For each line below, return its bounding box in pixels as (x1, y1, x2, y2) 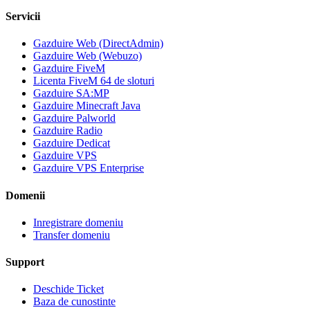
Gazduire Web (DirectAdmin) (33, 37, 163, 50)
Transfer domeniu (33, 228, 110, 241)
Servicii (6, 10, 40, 23)
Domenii (6, 189, 45, 201)
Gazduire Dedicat (33, 137, 110, 149)
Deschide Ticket (33, 283, 104, 295)
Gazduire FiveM (33, 62, 105, 75)
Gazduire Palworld (33, 112, 116, 125)
